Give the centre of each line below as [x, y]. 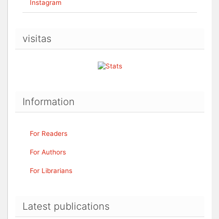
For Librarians [51, 170]
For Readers [49, 133]
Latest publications [66, 206]
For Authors [48, 152]
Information [49, 101]
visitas [37, 38]
